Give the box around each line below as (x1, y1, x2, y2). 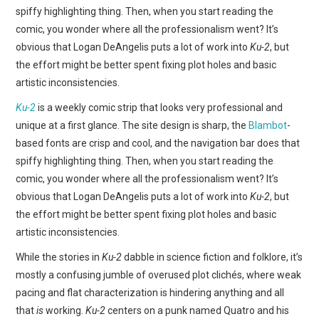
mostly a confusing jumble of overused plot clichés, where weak (16, 268, 302, 281)
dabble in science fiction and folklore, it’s (122, 251, 303, 263)
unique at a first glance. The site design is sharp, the (16, 119, 249, 131)
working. (43, 304, 86, 316)
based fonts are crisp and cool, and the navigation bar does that (16, 137, 300, 149)
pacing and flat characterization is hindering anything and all (16, 286, 285, 298)
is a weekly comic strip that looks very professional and (36, 101, 283, 113)
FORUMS (30, 33, 82, 47)
